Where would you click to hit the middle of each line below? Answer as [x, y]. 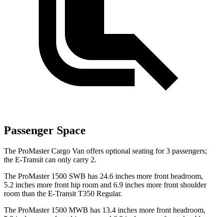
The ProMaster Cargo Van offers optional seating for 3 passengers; [105, 151]
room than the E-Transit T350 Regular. [63, 193]
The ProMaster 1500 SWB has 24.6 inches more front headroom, [103, 176]
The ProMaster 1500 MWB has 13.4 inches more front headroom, [105, 210]
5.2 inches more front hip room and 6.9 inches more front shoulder [105, 185]
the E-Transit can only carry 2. [50, 159]
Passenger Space [45, 130]
